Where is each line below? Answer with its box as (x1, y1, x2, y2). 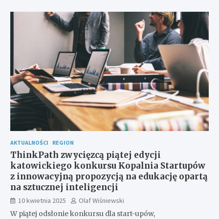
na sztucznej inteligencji (10, 181, 118, 193)
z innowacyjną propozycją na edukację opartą (10, 171, 208, 182)
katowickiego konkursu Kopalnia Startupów (10, 160, 205, 171)
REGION (52, 138, 74, 146)
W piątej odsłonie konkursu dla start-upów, (10, 209, 155, 218)
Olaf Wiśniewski (78, 196, 124, 205)
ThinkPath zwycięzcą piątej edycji (10, 149, 161, 160)
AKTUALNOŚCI (10, 138, 48, 146)
